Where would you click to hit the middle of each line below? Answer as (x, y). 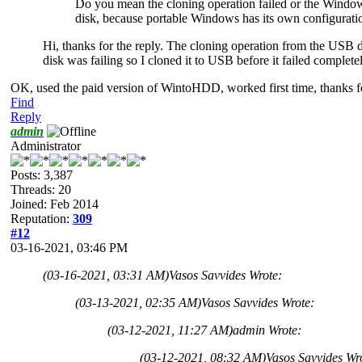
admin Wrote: (267, 330)
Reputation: (42, 218)
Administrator (46, 145)
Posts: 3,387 (42, 175)
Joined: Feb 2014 (55, 204)
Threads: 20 (41, 189)
